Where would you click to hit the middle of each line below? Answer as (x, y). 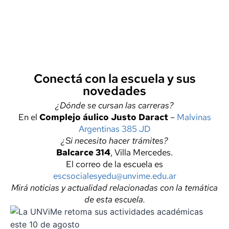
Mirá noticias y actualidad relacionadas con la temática (114, 188)
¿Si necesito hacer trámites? (114, 141)
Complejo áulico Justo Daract (104, 117)
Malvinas (194, 117)
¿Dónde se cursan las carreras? (114, 105)
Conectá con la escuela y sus (114, 78)
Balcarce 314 (83, 152)
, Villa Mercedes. (142, 152)
